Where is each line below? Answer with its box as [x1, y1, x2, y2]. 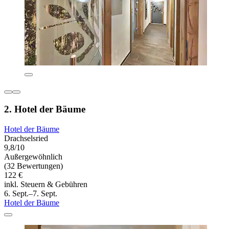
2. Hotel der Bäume [4, 103, 85, 114]
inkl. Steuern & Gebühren [4, 179, 87, 189]
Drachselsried [4, 133, 48, 143]
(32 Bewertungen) [4, 161, 63, 170]
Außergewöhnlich [4, 152, 62, 161]
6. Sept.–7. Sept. [4, 189, 57, 198]
